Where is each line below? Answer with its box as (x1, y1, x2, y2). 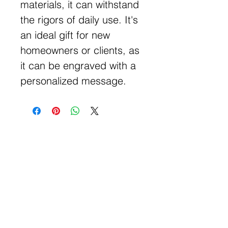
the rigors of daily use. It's (20, 13, 138, 26)
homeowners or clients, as (20, 43, 139, 56)
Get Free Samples (36, 152, 127, 165)
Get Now (58, 212, 105, 226)
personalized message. (20, 74, 126, 87)
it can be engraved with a (20, 59, 136, 72)
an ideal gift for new (20, 28, 110, 41)
